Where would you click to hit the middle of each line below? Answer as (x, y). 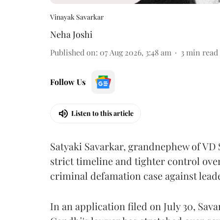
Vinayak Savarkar (77, 17)
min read (202, 52)
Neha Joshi (71, 34)
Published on (73, 52)
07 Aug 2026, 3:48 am (136, 52)
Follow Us (68, 82)
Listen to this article (102, 113)
